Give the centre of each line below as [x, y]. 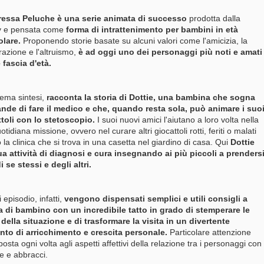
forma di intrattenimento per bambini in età [151, 29]
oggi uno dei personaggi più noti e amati [179, 52]
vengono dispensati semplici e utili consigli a [155, 199]
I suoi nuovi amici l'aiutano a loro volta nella [178, 120]
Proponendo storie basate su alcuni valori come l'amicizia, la [135, 41]
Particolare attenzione [210, 232]
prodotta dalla [215, 18]
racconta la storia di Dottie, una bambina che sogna [150, 97]
